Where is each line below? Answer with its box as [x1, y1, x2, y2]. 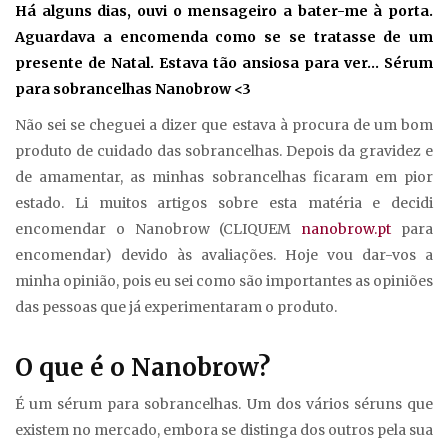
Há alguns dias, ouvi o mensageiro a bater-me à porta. [15, 2, 433, 21]
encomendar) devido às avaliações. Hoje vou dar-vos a [15, 246, 433, 265]
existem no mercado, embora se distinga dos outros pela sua [15, 421, 433, 440]
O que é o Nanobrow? [15, 352, 270, 384]
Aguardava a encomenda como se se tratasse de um [15, 28, 433, 47]
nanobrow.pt [301, 220, 392, 239]
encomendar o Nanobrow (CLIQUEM [15, 220, 302, 239]
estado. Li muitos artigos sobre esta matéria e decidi [15, 194, 433, 213]
